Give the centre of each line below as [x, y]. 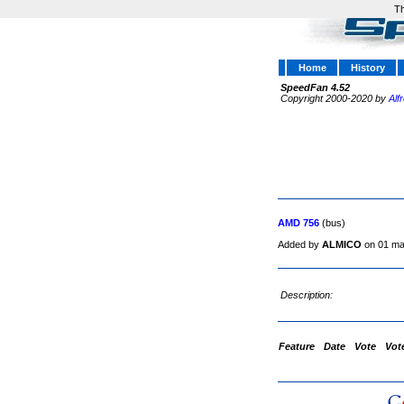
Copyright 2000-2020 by [333, 98]
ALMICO [342, 244]
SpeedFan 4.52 [315, 87]
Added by [300, 244]
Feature [297, 346]
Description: [308, 295]
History [367, 68]
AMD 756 [298, 223]
